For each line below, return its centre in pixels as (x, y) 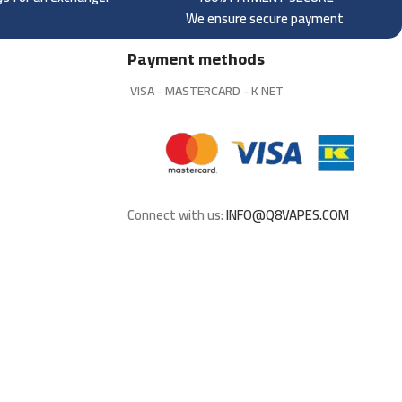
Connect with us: (177, 215)
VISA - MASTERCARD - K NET (205, 91)
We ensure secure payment (265, 19)
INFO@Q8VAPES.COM (288, 215)
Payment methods (196, 59)
